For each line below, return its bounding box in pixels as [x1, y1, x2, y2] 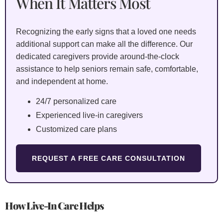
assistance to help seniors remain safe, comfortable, [16, 64, 198, 73]
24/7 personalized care [36, 97, 116, 106]
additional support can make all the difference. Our [16, 39, 193, 48]
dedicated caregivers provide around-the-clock [16, 52, 179, 61]
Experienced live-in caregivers [36, 111, 143, 120]
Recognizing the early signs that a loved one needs [16, 27, 196, 36]
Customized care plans [36, 125, 117, 134]
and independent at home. [16, 77, 108, 86]
